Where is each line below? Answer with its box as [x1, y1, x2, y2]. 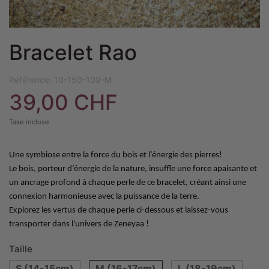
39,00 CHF [9, 89, 118, 115]
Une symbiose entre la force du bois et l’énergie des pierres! [9, 151, 222, 160]
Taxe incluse [9, 118, 49, 126]
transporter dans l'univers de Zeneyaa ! [9, 220, 149, 229]
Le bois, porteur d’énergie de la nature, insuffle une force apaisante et [9, 165, 257, 174]
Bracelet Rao [9, 40, 137, 65]
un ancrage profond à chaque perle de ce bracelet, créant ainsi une [9, 178, 246, 187]
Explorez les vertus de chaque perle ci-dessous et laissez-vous [9, 206, 228, 215]
